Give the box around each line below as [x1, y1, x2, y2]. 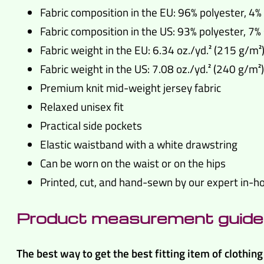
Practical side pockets [40, 117, 142, 134]
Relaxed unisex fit [40, 98, 124, 115]
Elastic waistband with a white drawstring [40, 136, 237, 153]
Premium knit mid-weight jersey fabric [40, 79, 221, 97]
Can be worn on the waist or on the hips [40, 154, 226, 172]
